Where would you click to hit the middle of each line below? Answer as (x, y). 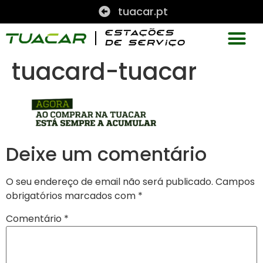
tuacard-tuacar (104, 72)
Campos (235, 182)
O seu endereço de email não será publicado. (109, 182)
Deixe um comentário (106, 154)
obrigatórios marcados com (72, 196)
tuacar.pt (143, 11)
